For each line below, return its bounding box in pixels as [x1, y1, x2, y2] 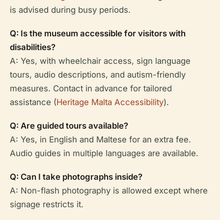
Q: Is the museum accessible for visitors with [10, 28, 186, 38]
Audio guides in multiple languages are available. [10, 148, 198, 158]
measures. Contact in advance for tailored [10, 83, 172, 93]
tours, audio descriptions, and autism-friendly [10, 69, 186, 80]
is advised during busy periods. [10, 4, 131, 15]
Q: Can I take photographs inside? [10, 171, 142, 182]
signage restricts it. [10, 199, 83, 209]
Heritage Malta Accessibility [56, 97, 164, 107]
